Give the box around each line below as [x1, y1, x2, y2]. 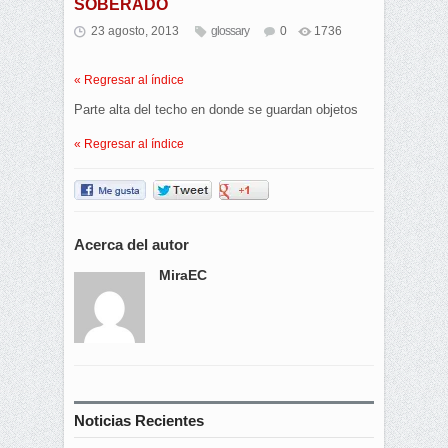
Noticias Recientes [74, 412, 204, 430]
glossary [211, 24, 249, 39]
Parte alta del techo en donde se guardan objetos [74, 102, 358, 118]
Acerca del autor [74, 236, 189, 254]
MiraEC [159, 267, 207, 284]
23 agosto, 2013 [91, 24, 179, 39]
